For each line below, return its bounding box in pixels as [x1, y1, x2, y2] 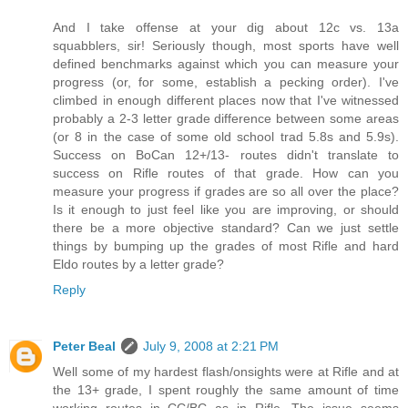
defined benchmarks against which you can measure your [53, 56, 399, 72]
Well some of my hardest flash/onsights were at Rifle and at [53, 364, 399, 380]
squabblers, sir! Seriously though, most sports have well [53, 38, 399, 54]
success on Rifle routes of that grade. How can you [53, 166, 399, 181]
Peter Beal [53, 339, 116, 354]
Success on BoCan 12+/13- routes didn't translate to [53, 148, 399, 163]
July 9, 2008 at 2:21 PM [143, 339, 279, 354]
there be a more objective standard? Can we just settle [53, 220, 399, 236]
